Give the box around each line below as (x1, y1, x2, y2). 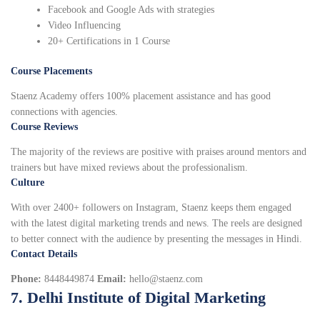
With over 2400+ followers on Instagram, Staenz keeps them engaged (11, 202, 291, 214)
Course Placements (11, 66, 92, 77)
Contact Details (11, 249, 77, 260)
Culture (11, 177, 44, 189)
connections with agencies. (11, 106, 118, 118)
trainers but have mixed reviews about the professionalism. (11, 162, 248, 174)
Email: (97, 274, 129, 285)
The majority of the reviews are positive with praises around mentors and (11, 146, 306, 158)
